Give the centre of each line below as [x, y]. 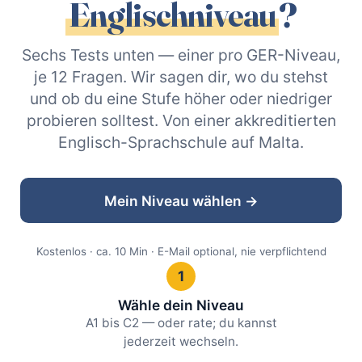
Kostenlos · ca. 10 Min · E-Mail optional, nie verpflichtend [181, 251]
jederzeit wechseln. [181, 342]
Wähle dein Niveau [181, 305]
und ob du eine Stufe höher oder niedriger [181, 99]
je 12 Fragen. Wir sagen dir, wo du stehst [181, 77]
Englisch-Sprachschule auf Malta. [181, 143]
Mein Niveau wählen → [181, 200]
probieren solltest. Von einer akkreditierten [181, 121]
